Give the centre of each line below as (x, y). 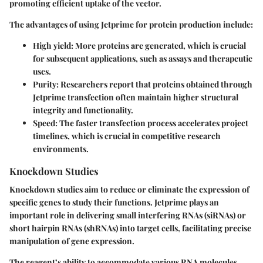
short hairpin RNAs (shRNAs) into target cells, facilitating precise (130, 228)
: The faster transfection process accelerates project (152, 123)
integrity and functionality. (83, 110)
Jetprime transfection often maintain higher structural (136, 97)
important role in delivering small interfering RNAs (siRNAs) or (128, 215)
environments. (61, 149)
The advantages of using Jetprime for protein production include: (131, 24)
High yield (52, 45)
